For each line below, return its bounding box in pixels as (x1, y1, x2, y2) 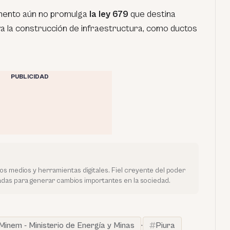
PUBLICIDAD (10, 73, 49, 80)
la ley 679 (87, 8, 128, 20)
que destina (128, 8, 176, 20)
